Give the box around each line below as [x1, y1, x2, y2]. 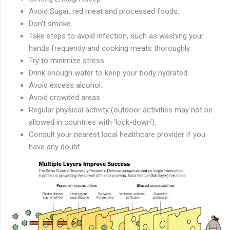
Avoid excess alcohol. [29, 81, 102, 90]
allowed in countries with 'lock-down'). [29, 118, 156, 127]
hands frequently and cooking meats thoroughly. [29, 44, 191, 53]
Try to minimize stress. [29, 56, 106, 66]
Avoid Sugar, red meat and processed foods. [29, 7, 179, 16]
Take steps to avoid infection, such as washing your [29, 31, 204, 41]
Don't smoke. [29, 19, 72, 29]
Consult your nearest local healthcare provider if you [29, 130, 205, 140]
